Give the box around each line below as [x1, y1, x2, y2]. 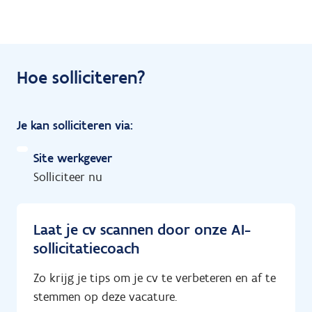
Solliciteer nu [33, 169, 102, 185]
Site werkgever [33, 150, 112, 166]
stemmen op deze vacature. [33, 288, 177, 304]
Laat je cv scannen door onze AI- [33, 219, 251, 239]
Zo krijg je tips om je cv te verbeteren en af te [33, 270, 276, 286]
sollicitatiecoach [33, 238, 139, 258]
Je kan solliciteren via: [17, 117, 133, 133]
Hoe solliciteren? [17, 65, 146, 88]
